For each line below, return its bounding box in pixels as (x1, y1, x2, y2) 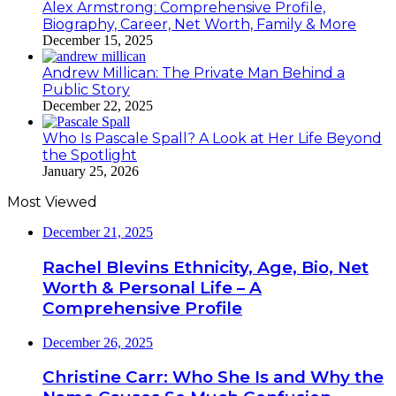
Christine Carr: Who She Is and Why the (42, 367, 384, 388)
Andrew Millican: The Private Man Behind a (42, 65, 345, 82)
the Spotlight (42, 147, 137, 164)
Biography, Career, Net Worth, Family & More (42, 16, 356, 34)
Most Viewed (7, 194, 97, 211)
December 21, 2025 (42, 225, 153, 240)
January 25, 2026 (42, 164, 139, 179)
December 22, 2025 (42, 98, 153, 114)
